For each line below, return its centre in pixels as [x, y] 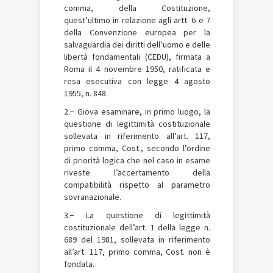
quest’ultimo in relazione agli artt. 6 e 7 [137, 20]
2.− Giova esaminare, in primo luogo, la [137, 111]
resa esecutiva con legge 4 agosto [137, 81]
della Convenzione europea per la [137, 32]
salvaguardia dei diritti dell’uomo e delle [137, 44]
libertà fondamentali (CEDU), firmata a [137, 56]
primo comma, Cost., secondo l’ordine [137, 148]
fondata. [79, 264]
